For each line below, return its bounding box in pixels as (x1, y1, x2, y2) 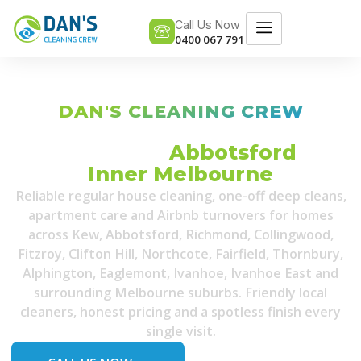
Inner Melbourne (88, 161, 273, 186)
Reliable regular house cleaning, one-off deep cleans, (15, 186, 346, 205)
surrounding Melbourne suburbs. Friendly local (34, 283, 327, 301)
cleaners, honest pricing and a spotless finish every (20, 302, 341, 321)
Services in (44, 139, 169, 164)
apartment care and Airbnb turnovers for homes (27, 205, 334, 224)
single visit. (145, 322, 216, 340)
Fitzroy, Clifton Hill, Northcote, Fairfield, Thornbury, (18, 244, 343, 263)
